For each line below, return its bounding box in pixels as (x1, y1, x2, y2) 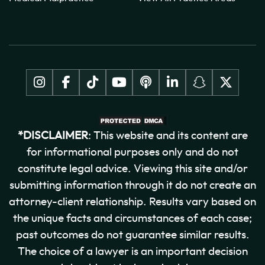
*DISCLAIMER (17, 130, 88, 141)
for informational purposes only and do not (27, 146, 238, 158)
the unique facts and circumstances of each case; (13, 212, 252, 224)
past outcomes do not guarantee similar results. (15, 229, 250, 241)
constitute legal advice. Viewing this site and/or (17, 163, 248, 174)
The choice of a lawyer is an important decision (17, 245, 248, 257)
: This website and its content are (88, 130, 248, 141)
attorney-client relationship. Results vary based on (9, 196, 256, 208)
